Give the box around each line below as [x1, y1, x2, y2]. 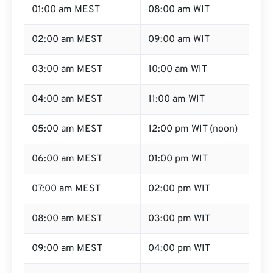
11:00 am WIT [148, 93, 205, 105]
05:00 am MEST [32, 123, 102, 135]
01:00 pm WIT [148, 153, 208, 165]
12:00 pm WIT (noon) [148, 123, 238, 135]
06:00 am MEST [32, 153, 102, 165]
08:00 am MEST [32, 213, 102, 225]
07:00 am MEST [32, 183, 101, 195]
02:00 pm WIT [148, 183, 210, 195]
